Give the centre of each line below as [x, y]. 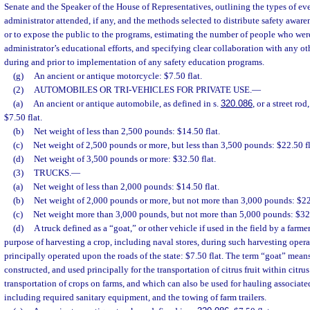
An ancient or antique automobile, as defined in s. [127, 103]
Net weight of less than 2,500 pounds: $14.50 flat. [127, 131]
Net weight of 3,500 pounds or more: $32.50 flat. [125, 159]
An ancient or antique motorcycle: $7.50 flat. [118, 76]
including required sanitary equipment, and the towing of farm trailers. [135, 297]
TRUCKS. [52, 173]
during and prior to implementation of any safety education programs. [134, 62]
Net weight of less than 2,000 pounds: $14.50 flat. [126, 186]
